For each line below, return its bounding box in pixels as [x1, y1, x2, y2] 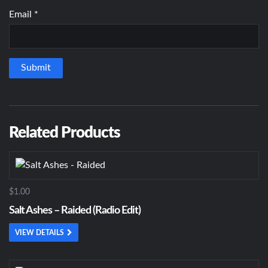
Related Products [9, 124, 120, 141]
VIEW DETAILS [15, 229, 64, 237]
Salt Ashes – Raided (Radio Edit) [9, 205, 141, 217]
